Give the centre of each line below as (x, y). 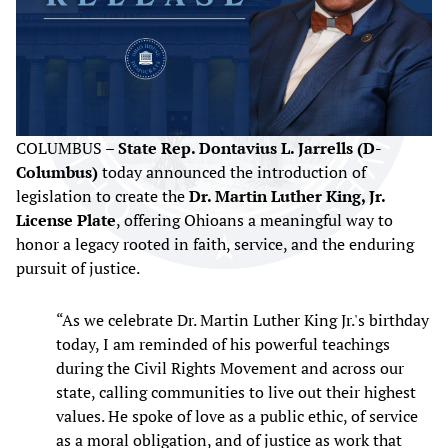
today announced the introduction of (232, 172)
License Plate (66, 220)
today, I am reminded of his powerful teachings (223, 344)
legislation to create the (102, 196)
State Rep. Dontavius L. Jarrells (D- (250, 148)
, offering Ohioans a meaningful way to (254, 220)
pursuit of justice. (78, 268)
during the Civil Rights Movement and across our (230, 368)
